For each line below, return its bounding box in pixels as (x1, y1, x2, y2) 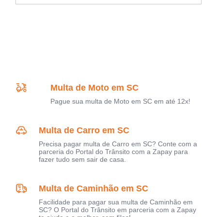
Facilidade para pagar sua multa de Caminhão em (39, 198, 193, 206)
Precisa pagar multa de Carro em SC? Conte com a (39, 140, 197, 148)
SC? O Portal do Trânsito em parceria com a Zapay (39, 206, 196, 214)
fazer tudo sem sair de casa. (39, 155, 126, 164)
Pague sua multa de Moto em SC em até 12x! (50, 97, 190, 106)
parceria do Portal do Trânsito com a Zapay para (39, 148, 188, 156)
